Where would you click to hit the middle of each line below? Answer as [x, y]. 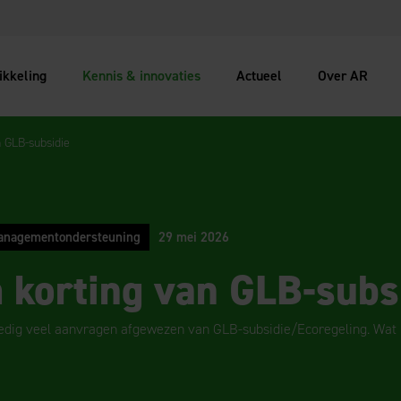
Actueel [260, 76]
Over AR [343, 76]
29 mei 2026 [194, 237]
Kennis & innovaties [142, 76]
